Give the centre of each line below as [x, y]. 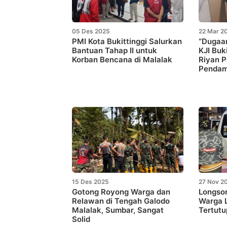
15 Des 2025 [90, 181]
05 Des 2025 [91, 31]
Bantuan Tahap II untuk [115, 50]
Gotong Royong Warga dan [121, 192]
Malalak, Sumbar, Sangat [118, 210]
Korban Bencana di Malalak [122, 59]
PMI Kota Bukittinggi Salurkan [127, 41]
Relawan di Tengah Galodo [121, 201]
